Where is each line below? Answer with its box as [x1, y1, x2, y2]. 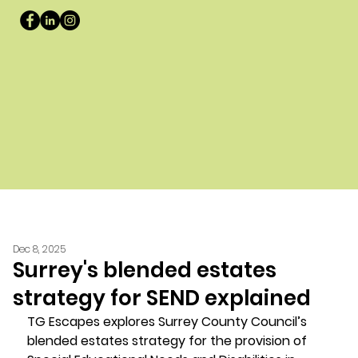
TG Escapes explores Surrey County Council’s [26, 312, 310, 331]
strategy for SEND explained [12, 283, 311, 312]
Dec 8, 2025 [12, 241, 66, 256]
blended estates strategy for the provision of [26, 331, 310, 350]
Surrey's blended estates [12, 255, 276, 284]
